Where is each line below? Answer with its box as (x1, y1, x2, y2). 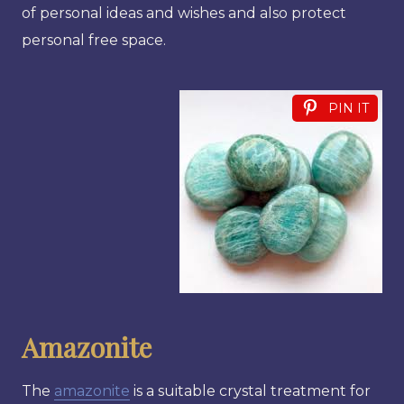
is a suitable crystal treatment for (130, 381, 371, 399)
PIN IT (328, 99, 369, 116)
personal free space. (22, 31, 166, 49)
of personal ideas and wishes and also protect (22, 4, 346, 22)
